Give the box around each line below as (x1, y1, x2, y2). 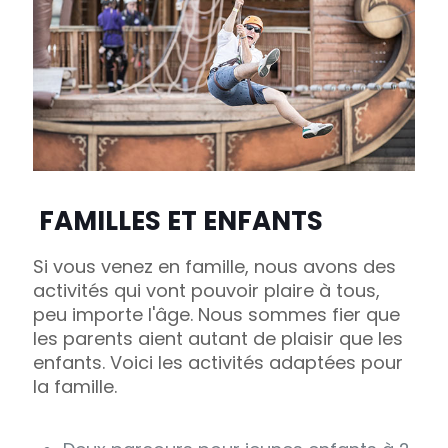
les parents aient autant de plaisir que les (33, 326, 403, 352)
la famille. (33, 374, 117, 400)
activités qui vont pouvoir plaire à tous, (33, 278, 380, 304)
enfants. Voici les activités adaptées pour (33, 350, 403, 376)
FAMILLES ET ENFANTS (39, 203, 323, 240)
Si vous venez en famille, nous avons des (33, 254, 396, 280)
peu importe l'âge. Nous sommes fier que (33, 302, 400, 328)
